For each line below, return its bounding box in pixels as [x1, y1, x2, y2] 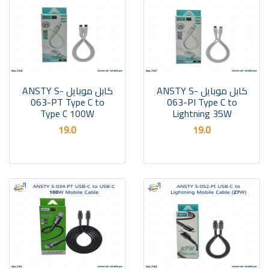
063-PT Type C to [30, 93, 104, 111]
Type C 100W [40, 104, 94, 122]
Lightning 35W [172, 104, 232, 122]
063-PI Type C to [166, 93, 237, 111]
